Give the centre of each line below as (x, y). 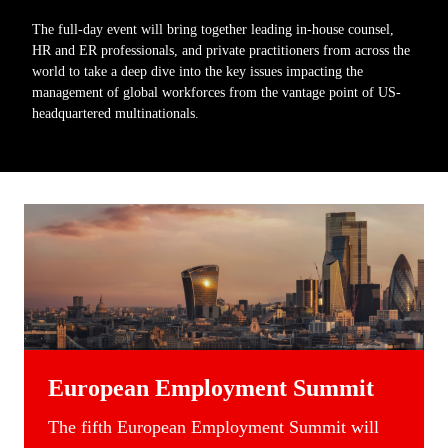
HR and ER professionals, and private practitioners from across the (221, 49)
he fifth (88, 427)
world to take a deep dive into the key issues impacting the (197, 70)
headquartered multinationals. (115, 112)
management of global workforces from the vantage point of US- (216, 91)
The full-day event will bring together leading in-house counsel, (213, 28)
